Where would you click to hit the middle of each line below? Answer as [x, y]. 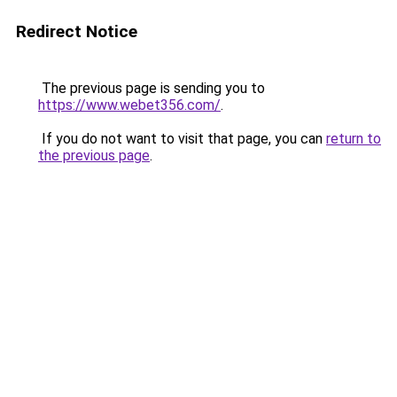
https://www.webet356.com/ [129, 105]
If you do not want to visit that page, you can [182, 139]
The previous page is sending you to [152, 88]
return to [354, 139]
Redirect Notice [77, 31]
